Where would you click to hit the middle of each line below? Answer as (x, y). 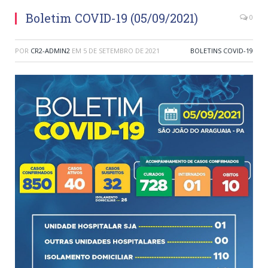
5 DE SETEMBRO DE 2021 (121, 51)
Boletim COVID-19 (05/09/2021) (112, 18)
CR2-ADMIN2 (50, 51)
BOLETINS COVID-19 (222, 51)
